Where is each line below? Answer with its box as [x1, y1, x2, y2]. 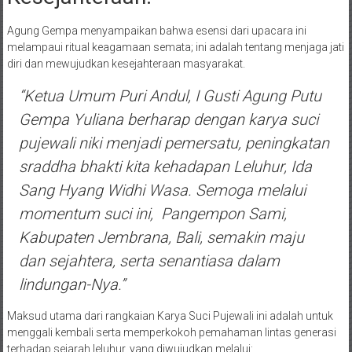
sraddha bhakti [18, 156, 121, 176]
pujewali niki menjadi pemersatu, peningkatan [18, 133, 329, 152]
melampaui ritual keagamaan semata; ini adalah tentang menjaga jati [6, 40, 344, 53]
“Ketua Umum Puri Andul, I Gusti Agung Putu [18, 86, 321, 105]
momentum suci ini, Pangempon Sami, [18, 203, 287, 223]
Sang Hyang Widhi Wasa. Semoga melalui [18, 180, 306, 200]
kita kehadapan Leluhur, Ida [120, 156, 312, 176]
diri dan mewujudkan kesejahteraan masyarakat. [6, 57, 245, 70]
